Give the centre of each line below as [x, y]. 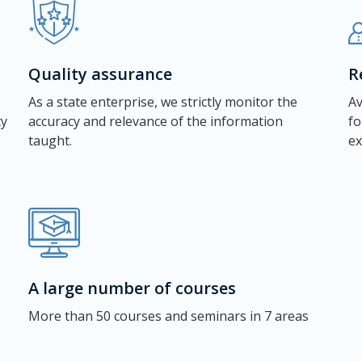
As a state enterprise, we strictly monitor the [162, 102]
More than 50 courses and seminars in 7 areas [168, 316]
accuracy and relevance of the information [155, 121]
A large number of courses [132, 288]
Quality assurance [100, 74]
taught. [50, 141]
